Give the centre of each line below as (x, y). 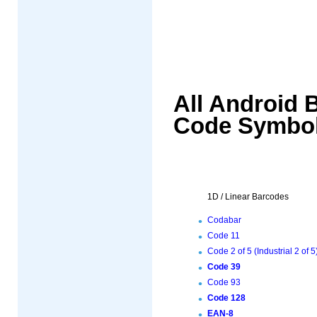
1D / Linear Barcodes (248, 197)
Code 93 (224, 283)
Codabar (224, 220)
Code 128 (226, 298)
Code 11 (224, 236)
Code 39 (224, 267)
